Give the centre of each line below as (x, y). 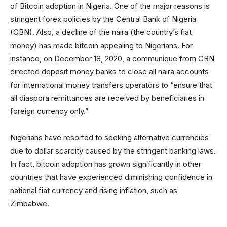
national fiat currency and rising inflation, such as (94, 191)
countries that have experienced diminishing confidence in (111, 177)
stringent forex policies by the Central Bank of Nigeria (103, 19)
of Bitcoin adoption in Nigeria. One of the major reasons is (110, 6)
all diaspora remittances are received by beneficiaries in (107, 98)
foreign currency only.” (49, 111)
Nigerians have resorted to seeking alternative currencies (109, 138)
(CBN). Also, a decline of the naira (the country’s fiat (101, 32)
